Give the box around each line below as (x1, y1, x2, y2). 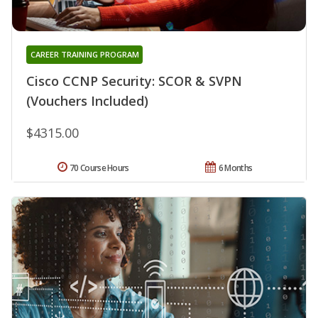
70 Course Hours (70, 161, 129, 174)
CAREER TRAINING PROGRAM (30, 48, 139, 60)
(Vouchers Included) (26, 92, 148, 109)
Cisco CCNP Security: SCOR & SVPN (26, 72, 242, 89)
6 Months (218, 161, 253, 174)
